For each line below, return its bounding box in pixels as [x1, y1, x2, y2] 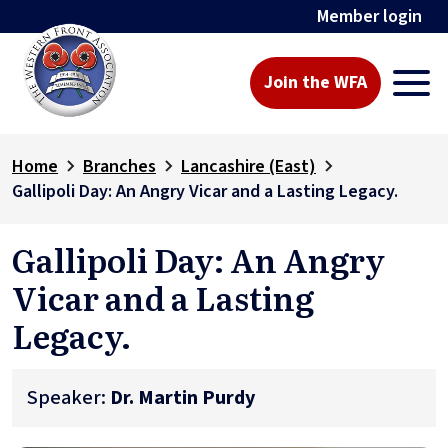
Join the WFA [264, 70, 368, 96]
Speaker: [27, 383, 110, 412]
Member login [317, 4, 423, 29]
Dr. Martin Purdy [110, 383, 255, 412]
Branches [83, 153, 156, 179]
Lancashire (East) [181, 153, 316, 179]
